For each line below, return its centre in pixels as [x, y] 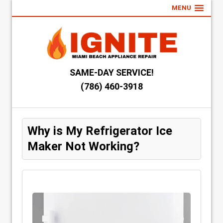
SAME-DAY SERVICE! [111, 72]
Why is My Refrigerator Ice [100, 131]
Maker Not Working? [83, 146]
